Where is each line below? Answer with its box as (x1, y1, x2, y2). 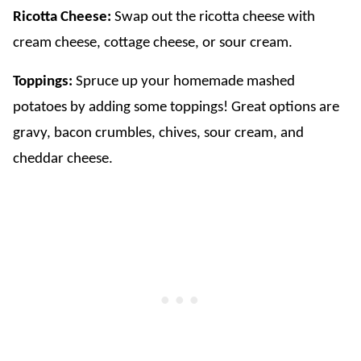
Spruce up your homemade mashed (76, 74, 295, 90)
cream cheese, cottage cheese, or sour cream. (13, 35, 293, 52)
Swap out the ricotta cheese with (114, 10, 315, 26)
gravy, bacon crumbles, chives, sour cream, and (13, 126, 304, 142)
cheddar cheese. (13, 151, 113, 168)
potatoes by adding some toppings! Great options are (13, 100, 339, 116)
